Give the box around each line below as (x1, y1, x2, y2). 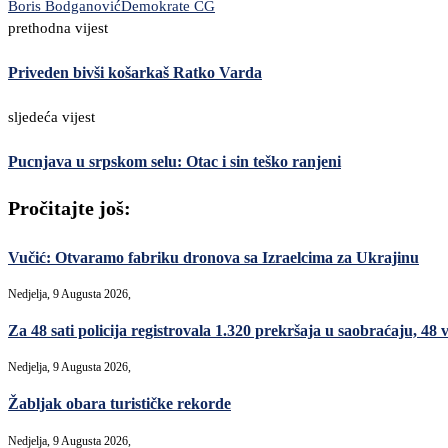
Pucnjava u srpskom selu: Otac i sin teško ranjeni (8, 152, 341, 170)
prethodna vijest (8, 20, 108, 37)
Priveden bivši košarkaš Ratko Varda (8, 64, 262, 82)
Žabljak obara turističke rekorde (8, 395, 231, 413)
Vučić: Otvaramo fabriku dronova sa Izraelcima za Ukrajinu (8, 248, 419, 266)
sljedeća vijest (8, 108, 95, 125)
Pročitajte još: (8, 197, 131, 220)
